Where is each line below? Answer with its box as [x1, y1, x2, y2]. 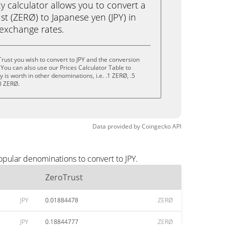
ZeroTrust [45, 172, 83, 183]
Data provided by [92, 122, 140, 131]
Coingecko [142, 122, 171, 131]
